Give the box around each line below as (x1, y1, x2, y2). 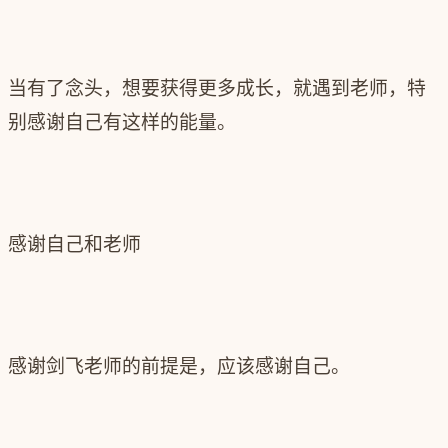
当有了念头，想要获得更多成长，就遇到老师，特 (8, 77, 426, 101)
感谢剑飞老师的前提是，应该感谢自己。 (8, 355, 350, 379)
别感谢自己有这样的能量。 (8, 111, 236, 135)
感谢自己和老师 (8, 233, 141, 257)
